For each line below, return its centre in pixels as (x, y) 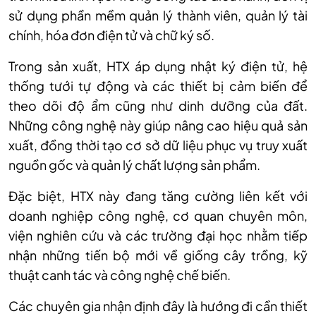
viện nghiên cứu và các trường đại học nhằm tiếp (158, 236)
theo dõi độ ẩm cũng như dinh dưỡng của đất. (158, 106)
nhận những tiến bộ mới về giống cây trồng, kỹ (158, 255)
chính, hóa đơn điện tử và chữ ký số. (111, 35)
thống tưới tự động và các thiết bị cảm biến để (158, 86)
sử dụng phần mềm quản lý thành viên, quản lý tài (158, 16)
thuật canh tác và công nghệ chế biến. (120, 275)
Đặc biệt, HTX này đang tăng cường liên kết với (158, 196)
